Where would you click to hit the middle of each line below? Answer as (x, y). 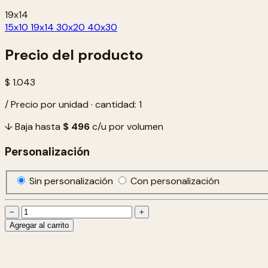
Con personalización (175, 181)
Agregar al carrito (39, 226)
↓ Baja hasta (34, 127)
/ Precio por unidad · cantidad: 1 (73, 105)
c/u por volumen (127, 127)
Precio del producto (74, 55)
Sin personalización (72, 181)
